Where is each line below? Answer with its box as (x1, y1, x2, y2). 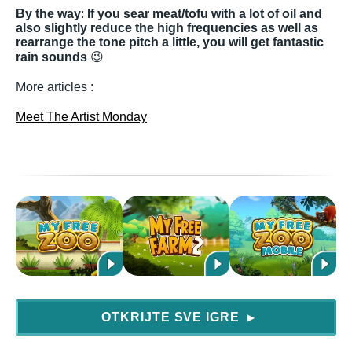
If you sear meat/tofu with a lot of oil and (87, 7, 322, 20)
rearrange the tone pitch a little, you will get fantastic (16, 35, 324, 49)
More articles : (16, 80, 93, 93)
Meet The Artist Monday (16, 110, 147, 123)
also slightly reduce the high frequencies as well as (16, 21, 318, 35)
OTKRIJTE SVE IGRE (101, 310, 244, 324)
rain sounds (16, 50, 87, 64)
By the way (16, 7, 81, 20)
